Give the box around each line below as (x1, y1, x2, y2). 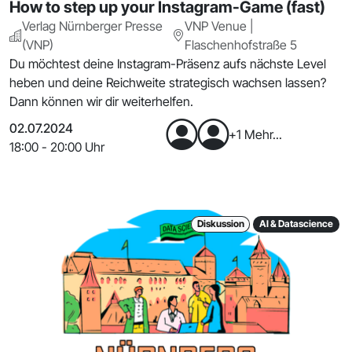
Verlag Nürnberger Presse (22, 18, 163, 35)
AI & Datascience (259, 218, 334, 230)
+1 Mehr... (228, 126, 282, 143)
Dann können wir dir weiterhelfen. (9, 93, 193, 110)
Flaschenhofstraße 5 (185, 37, 298, 53)
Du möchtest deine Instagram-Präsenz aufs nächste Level (9, 56, 326, 72)
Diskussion (196, 218, 244, 230)
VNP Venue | (185, 18, 254, 35)
